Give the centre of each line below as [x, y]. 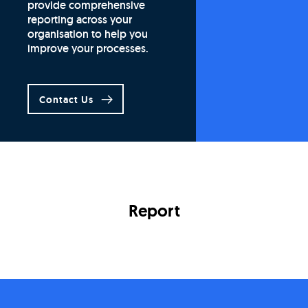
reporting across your [80, 20]
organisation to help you [88, 34]
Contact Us [68, 99]
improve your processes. [88, 48]
